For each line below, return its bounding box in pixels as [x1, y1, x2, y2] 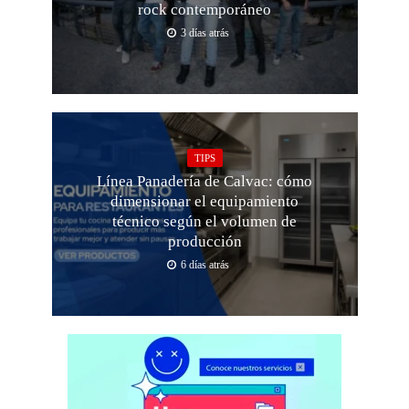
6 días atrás [181, 259, 229, 272]
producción [167, 233, 242, 251]
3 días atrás [181, 26, 229, 39]
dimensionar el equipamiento [110, 193, 299, 211]
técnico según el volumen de [112, 213, 297, 231]
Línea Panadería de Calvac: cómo [97, 173, 312, 191]
